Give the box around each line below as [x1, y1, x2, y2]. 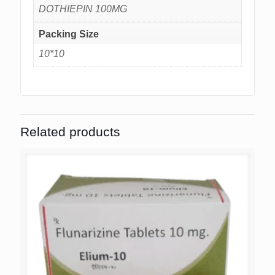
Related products [20, 124, 120, 139]
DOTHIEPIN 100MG [39, 4, 127, 15]
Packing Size [39, 29, 99, 40]
